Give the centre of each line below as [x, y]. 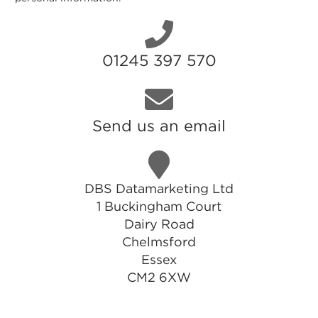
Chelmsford [159, 242]
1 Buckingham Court [159, 206]
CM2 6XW [159, 277]
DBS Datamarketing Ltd [159, 188]
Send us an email [159, 126]
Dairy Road [159, 224]
